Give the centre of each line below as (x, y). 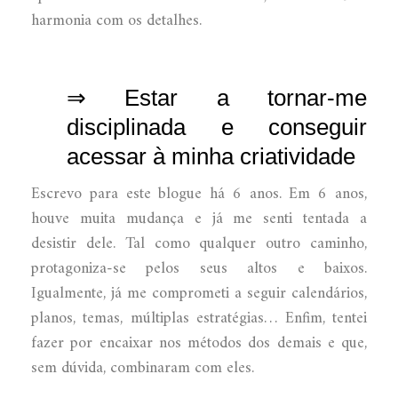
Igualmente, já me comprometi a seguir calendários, (199, 293)
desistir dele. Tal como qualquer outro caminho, (199, 243)
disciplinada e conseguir (217, 127)
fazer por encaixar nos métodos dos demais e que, (199, 343)
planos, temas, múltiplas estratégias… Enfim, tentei (199, 318)
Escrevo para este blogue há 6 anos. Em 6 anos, (199, 194)
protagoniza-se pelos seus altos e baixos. (199, 268)
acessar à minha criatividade (211, 156)
